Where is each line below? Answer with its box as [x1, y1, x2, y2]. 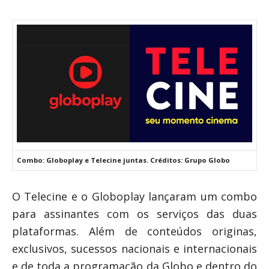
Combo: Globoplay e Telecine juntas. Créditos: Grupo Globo [17, 155, 230, 165]
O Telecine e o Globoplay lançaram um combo [12, 189, 257, 204]
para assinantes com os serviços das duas [12, 206, 257, 221]
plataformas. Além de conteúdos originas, [12, 223, 257, 238]
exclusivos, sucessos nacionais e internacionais [12, 241, 257, 256]
